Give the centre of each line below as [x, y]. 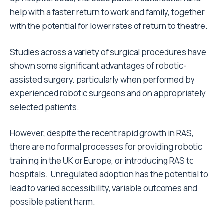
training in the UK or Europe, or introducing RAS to [102, 160]
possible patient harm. [53, 202]
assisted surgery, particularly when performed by [102, 79]
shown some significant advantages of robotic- [98, 66]
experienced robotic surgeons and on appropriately [108, 93]
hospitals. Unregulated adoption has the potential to [109, 174]
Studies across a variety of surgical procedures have [108, 52]
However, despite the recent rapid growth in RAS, [102, 133]
